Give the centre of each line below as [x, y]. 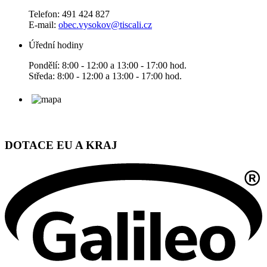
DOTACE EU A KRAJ [61, 145]
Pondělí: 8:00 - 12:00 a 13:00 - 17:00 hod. [108, 65]
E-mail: [44, 24]
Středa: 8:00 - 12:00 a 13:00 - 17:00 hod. [105, 76]
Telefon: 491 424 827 [69, 14]
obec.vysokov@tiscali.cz [105, 24]
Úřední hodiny [56, 45]
